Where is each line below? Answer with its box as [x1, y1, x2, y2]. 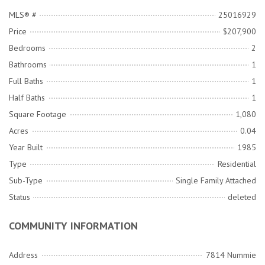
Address [9, 250, 38, 261]
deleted [228, 192, 256, 203]
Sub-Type [9, 175, 43, 186]
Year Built [9, 142, 43, 153]
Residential [218, 159, 256, 170]
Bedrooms [9, 43, 46, 54]
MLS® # [9, 9, 37, 21]
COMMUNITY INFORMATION [9, 219, 138, 233]
